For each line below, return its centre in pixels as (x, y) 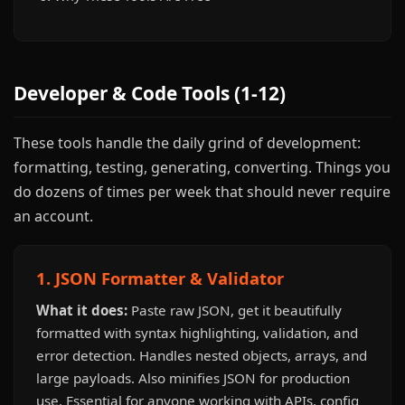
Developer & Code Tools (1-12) (150, 93)
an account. (53, 216)
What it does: (82, 310)
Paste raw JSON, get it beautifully (235, 310)
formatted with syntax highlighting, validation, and (197, 333)
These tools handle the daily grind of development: (187, 143)
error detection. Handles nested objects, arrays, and (202, 355)
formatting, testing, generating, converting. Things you (202, 167)
